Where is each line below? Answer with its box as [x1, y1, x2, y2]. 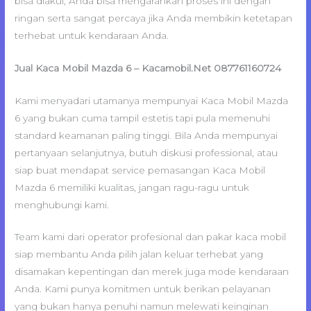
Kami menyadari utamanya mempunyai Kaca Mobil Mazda [15, 94, 289, 106]
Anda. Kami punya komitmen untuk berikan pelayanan [15, 283, 271, 295]
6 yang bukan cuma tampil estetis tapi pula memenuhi [15, 112, 271, 124]
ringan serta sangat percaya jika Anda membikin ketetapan [15, 12, 293, 24]
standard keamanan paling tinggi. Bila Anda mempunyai [15, 129, 278, 141]
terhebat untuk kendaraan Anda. [15, 29, 169, 41]
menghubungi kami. [15, 199, 110, 210]
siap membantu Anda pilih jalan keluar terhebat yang [15, 249, 264, 260]
